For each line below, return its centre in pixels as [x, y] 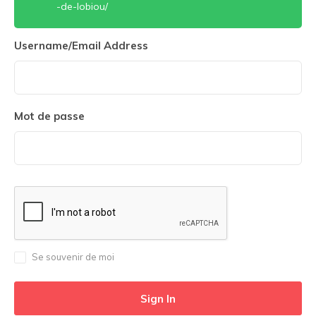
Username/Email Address [81, 45]
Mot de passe [49, 116]
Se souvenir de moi [73, 257]
